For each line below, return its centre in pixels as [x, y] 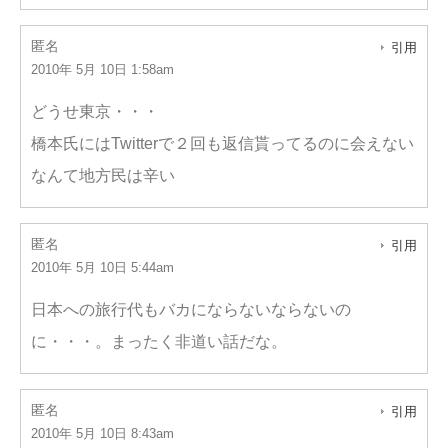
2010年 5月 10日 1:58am [102, 69]
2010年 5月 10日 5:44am [102, 267]
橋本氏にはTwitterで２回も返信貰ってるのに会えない [222, 143]
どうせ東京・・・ [95, 111]
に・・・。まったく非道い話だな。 [159, 341]
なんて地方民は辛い [103, 175]
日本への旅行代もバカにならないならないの [191, 309]
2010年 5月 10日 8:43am [102, 433]
